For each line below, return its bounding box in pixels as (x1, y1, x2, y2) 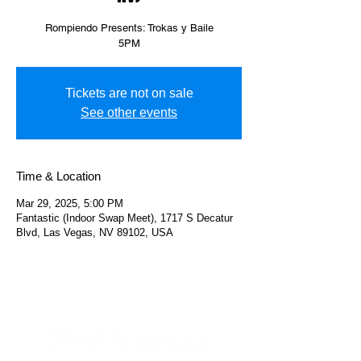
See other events (81, 106, 177, 119)
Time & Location (16, 169, 101, 183)
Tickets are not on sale (64, 86, 193, 100)
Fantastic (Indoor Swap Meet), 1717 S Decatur (16, 212, 233, 224)
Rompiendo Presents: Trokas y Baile (44, 22, 214, 34)
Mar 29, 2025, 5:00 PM (16, 197, 123, 210)
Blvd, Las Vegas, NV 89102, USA (16, 226, 173, 239)
